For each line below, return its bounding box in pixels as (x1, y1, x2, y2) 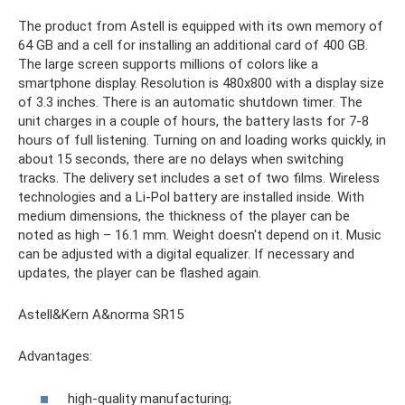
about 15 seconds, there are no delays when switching (18, 151, 344, 168)
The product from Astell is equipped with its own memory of (18, 18, 383, 35)
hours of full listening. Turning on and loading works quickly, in (18, 132, 386, 149)
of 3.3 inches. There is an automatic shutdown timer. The (18, 94, 363, 111)
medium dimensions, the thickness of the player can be (18, 208, 350, 225)
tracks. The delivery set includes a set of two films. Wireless (18, 170, 380, 187)
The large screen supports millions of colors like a (18, 56, 318, 73)
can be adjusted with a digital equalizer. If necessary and (18, 246, 354, 263)
